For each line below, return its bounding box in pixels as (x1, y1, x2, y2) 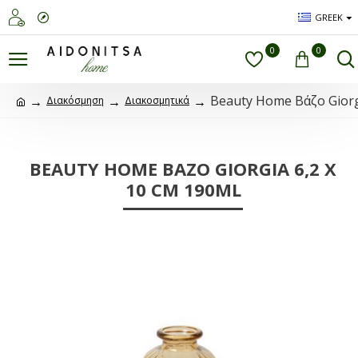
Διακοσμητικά (125, 93, 189, 107)
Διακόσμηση (46, 93, 104, 107)
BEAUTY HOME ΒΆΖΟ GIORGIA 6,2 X (30, 157, 336, 181)
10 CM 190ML (125, 177, 241, 201)
